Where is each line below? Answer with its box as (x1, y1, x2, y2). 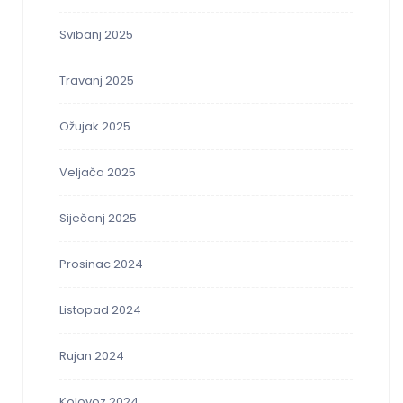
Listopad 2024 (59, 301, 141, 319)
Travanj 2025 (59, 72, 134, 90)
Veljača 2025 (59, 164, 136, 182)
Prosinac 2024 (59, 255, 143, 273)
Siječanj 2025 (59, 210, 137, 228)
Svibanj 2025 (59, 26, 133, 44)
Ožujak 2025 (59, 118, 130, 136)
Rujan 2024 (59, 347, 124, 365)
